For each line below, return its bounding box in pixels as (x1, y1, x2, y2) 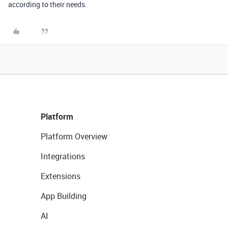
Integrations (41, 151, 85, 162)
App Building (41, 190, 87, 202)
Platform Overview (41, 131, 107, 142)
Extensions (41, 170, 80, 182)
